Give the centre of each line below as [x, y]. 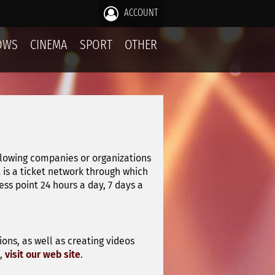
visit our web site [43, 254]
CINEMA [49, 45]
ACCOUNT [140, 13]
